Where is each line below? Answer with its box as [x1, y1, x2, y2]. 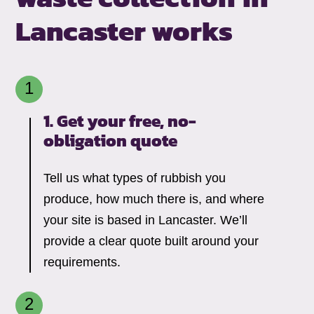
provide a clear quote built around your [43, 233, 259, 248]
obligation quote [43, 128, 178, 153]
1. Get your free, [43, 108, 168, 133]
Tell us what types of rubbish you [43, 170, 226, 185]
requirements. [43, 254, 121, 269]
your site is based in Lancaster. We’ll [43, 212, 248, 227]
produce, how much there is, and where [43, 191, 265, 206]
